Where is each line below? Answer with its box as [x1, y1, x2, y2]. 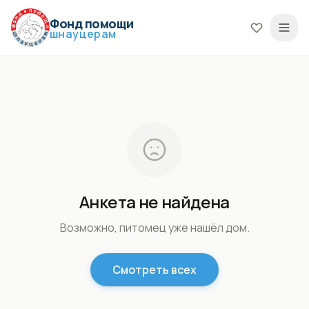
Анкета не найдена [79, 190, 230, 213]
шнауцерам [50, 26, 117, 41]
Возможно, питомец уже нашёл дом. [59, 220, 250, 235]
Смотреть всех [112, 262, 197, 277]
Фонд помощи [50, 15, 134, 32]
